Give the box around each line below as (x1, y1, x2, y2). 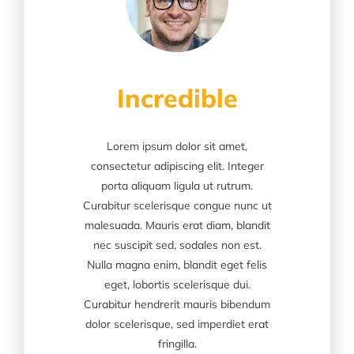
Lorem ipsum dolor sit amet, (107, 138, 247, 153)
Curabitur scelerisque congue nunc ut (82, 198, 272, 213)
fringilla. (157, 336, 197, 351)
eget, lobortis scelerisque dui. (104, 277, 250, 292)
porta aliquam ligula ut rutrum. (101, 178, 253, 193)
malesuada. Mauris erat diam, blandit (84, 217, 270, 232)
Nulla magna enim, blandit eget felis (87, 257, 267, 272)
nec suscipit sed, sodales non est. (92, 237, 262, 252)
